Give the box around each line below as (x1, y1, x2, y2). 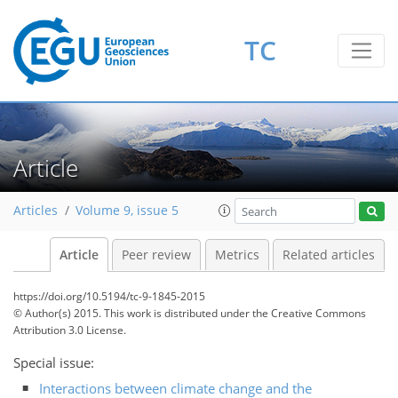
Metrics (214, 247, 259, 263)
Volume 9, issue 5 (76, 203, 179, 219)
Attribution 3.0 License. (13, 322, 126, 338)
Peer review (122, 247, 191, 263)
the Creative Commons (252, 306, 366, 321)
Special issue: (13, 354, 94, 371)
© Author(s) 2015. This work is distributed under (13, 306, 252, 321)
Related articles (283, 247, 375, 263)
